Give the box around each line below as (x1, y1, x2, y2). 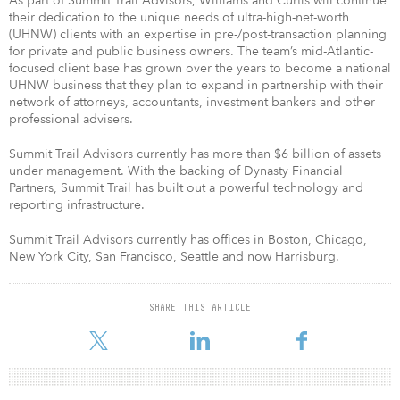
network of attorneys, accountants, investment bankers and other (9, 93, 375, 111)
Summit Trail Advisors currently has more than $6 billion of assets (9, 145, 381, 162)
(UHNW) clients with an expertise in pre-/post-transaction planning (9, 25, 387, 43)
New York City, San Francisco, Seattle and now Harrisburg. (9, 247, 339, 265)
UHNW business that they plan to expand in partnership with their (9, 76, 383, 94)
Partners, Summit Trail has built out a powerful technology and (9, 179, 363, 196)
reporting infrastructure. (9, 196, 145, 213)
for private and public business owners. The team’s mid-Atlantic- (9, 42, 373, 60)
